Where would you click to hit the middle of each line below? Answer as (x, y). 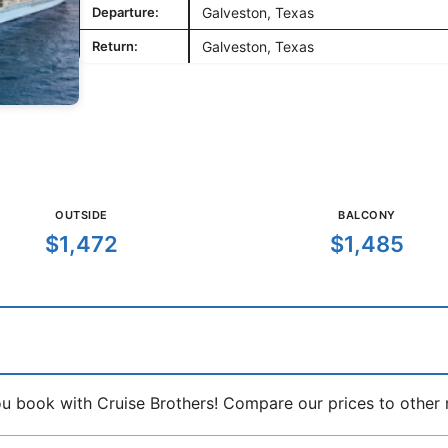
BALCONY (367, 215)
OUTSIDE (81, 215)
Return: (115, 46)
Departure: (125, 12)
